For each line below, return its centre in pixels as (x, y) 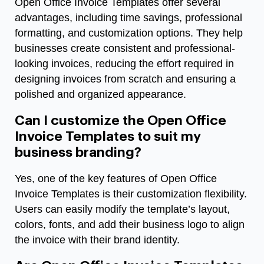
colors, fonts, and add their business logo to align (130, 224)
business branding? (78, 152)
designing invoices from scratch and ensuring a (125, 79)
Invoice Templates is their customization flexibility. (131, 194)
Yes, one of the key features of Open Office (116, 178)
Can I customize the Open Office (121, 120)
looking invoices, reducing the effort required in (124, 63)
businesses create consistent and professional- (125, 48)
